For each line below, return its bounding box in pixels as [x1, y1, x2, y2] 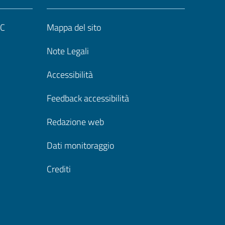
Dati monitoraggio [47, 139, 114, 152]
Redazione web [47, 115, 104, 129]
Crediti [47, 162, 71, 176]
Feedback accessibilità [47, 91, 129, 105]
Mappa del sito [47, 21, 101, 34]
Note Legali [47, 44, 89, 58]
